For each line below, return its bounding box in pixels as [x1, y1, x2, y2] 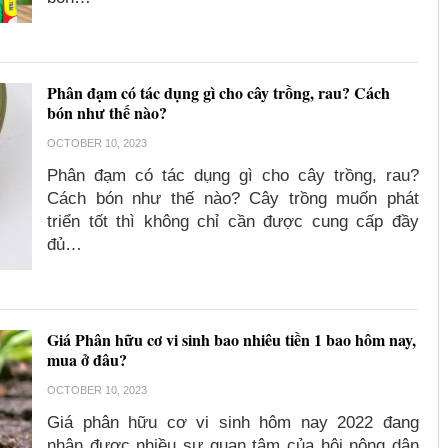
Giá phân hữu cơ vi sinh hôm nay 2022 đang [47, 413, 419, 433]
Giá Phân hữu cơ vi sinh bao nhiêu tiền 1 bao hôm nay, [47, 328, 417, 352]
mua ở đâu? [47, 348, 128, 372]
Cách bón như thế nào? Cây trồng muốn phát [47, 189, 419, 209]
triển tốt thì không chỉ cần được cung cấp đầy [47, 212, 419, 232]
